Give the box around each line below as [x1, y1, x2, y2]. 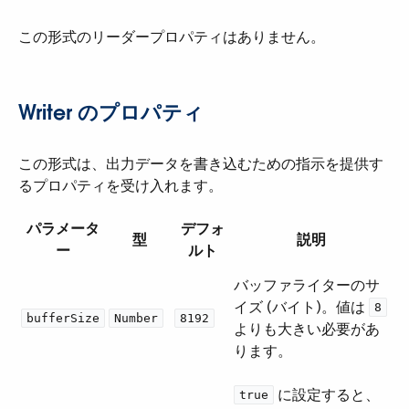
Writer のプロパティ [18, 100, 204, 125]
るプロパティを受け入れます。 [18, 176, 223, 195]
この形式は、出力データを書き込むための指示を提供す [18, 154, 383, 173]
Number [114, 311, 158, 325]
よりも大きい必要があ [234, 320, 380, 339]
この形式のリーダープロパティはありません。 [18, 27, 325, 47]
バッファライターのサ [234, 276, 380, 295]
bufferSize [26, 311, 100, 325]
